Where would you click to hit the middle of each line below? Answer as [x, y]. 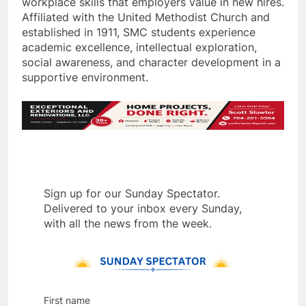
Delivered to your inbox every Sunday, [143, 209]
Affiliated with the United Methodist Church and [146, 17]
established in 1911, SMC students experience [139, 32]
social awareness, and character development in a [151, 62]
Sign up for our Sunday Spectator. [132, 194]
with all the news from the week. [129, 224]
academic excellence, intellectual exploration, [139, 47]
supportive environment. [85, 77]
